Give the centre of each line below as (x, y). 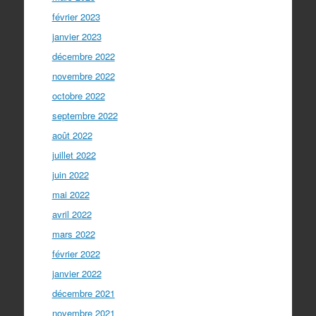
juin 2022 (70, 175)
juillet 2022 (74, 155)
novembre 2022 (83, 76)
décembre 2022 (83, 56)
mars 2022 (73, 234)
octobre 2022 (78, 96)
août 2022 (72, 135)
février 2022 (76, 254)
